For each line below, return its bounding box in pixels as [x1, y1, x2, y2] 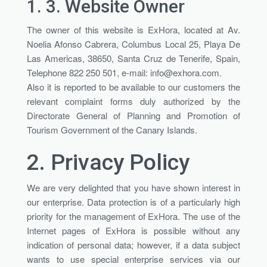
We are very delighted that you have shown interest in [27, 181, 240, 194]
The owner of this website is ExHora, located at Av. [27, 23, 240, 36]
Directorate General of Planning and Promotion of [27, 108, 240, 122]
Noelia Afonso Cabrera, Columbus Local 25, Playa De [27, 37, 240, 50]
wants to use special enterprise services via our [27, 252, 240, 265]
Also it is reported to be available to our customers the [27, 80, 240, 93]
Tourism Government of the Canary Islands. [27, 123, 197, 136]
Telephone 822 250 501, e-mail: [27, 66, 150, 79]
